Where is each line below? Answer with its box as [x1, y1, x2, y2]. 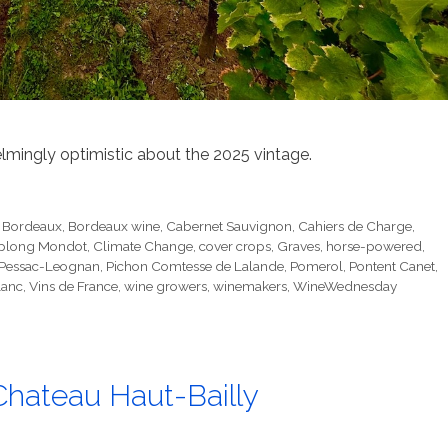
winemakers [213, 278, 287, 295]
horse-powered [326, 238, 422, 255]
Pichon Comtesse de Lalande [106, 258, 284, 275]
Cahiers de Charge [298, 218, 413, 235]
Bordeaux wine [68, 218, 161, 235]
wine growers [124, 278, 207, 295]
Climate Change [93, 238, 193, 255]
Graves [277, 238, 320, 255]
